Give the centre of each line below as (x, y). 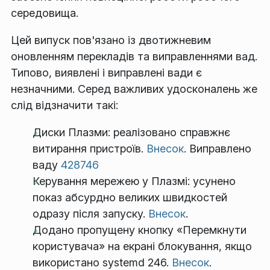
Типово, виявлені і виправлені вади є (106, 73)
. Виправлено (218, 149)
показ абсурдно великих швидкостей (130, 198)
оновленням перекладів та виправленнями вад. (134, 57)
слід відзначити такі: (64, 105)
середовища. (45, 13)
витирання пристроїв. (89, 149)
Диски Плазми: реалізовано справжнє (131, 133)
